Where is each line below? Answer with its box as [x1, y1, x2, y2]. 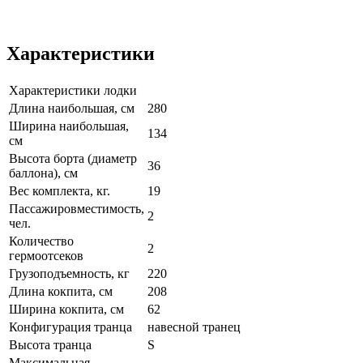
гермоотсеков [9, 248, 83, 263]
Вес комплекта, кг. [9, 183, 110, 198]
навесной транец [147, 319, 241, 334]
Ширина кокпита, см [9, 301, 124, 316]
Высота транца [9, 337, 92, 352]
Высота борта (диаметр [9, 151, 137, 165]
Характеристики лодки [9, 83, 137, 97]
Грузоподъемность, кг [9, 266, 130, 280]
